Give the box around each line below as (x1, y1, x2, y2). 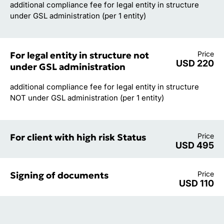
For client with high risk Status (10, 131, 146, 143)
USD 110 (178, 177, 214, 188)
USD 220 (175, 57, 214, 68)
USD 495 (175, 139, 214, 150)
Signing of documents (10, 169, 108, 181)
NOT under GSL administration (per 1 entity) (10, 92, 164, 102)
